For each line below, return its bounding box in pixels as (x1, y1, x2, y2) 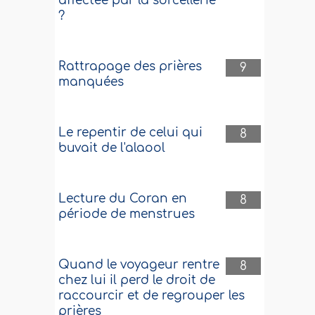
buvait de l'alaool (58, 141, 166, 155)
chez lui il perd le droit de (58, 274, 216, 287)
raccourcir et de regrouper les (58, 289, 245, 302)
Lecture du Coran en (58, 192, 188, 205)
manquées (58, 75, 124, 89)
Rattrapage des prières (58, 60, 202, 73)
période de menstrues (58, 207, 195, 221)
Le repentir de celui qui (58, 126, 203, 139)
